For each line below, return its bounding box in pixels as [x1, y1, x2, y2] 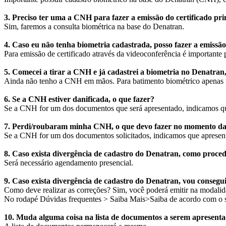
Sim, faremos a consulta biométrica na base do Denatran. [4, 22, 184, 31]
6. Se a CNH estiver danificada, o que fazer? [4, 95, 154, 104]
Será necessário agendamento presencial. [4, 158, 133, 167]
